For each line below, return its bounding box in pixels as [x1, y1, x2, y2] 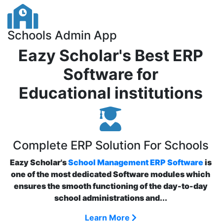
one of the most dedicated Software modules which [11, 169, 210, 179]
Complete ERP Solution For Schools [12, 138, 209, 152]
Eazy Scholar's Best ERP [18, 46, 203, 65]
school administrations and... [54, 193, 167, 203]
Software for [63, 65, 158, 84]
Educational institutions [18, 83, 203, 103]
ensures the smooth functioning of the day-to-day [13, 181, 208, 191]
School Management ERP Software [68, 157, 203, 167]
